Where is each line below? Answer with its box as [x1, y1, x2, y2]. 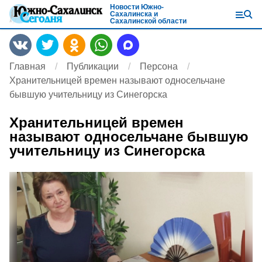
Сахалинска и [110, 10, 158, 18]
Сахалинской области [110, 17, 187, 25]
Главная [9, 61, 46, 71]
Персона [140, 61, 178, 71]
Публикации [67, 61, 119, 71]
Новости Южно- [110, 3, 164, 11]
